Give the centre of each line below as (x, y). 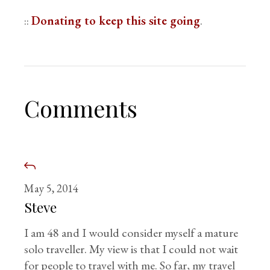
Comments (81, 108)
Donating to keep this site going (116, 21)
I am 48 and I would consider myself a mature (131, 233)
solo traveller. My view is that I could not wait (131, 249)
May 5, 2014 (52, 189)
